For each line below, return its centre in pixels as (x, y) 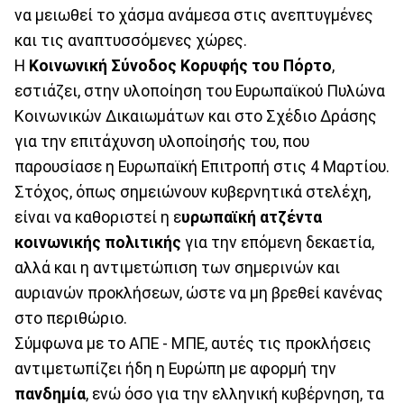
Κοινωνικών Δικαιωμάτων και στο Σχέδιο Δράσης (196, 116)
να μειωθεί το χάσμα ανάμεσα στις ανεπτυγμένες (194, 15)
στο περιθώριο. (71, 318)
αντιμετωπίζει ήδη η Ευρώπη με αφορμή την (175, 368)
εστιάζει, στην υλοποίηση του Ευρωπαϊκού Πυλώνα (200, 91)
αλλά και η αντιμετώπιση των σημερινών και (177, 267)
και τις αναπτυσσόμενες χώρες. (131, 40)
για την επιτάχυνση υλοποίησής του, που (162, 141)
